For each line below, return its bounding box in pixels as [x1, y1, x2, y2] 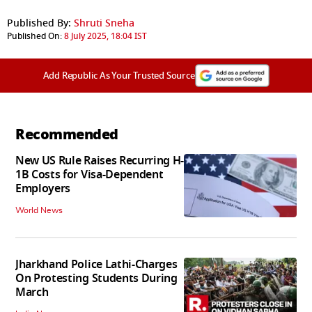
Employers [15, 180, 71, 198]
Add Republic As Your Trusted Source [42, 69, 195, 83]
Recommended [15, 124, 118, 146]
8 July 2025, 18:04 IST [64, 30, 147, 43]
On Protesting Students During [15, 270, 178, 288]
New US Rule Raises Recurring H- [15, 153, 185, 170]
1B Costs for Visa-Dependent [15, 166, 164, 184]
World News [15, 206, 63, 215]
